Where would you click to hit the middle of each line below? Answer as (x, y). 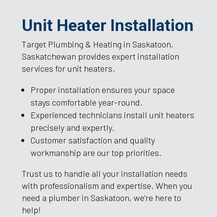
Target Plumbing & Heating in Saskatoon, (97, 44)
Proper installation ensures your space (102, 89)
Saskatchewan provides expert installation (100, 56)
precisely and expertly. (72, 127)
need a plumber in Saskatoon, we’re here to (101, 197)
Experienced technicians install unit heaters (112, 115)
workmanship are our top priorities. (96, 152)
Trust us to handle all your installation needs (104, 173)
